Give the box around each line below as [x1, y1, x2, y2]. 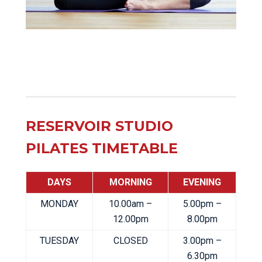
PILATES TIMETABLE [26, 140, 178, 157]
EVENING [183, 177, 221, 188]
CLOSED [113, 235, 148, 247]
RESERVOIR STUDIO [26, 118, 173, 135]
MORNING [109, 177, 152, 188]
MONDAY [40, 198, 78, 210]
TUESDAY [40, 235, 79, 247]
